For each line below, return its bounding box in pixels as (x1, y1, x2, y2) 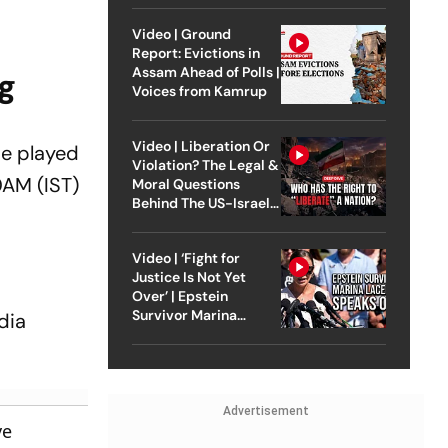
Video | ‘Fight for (131, 248, 240, 267)
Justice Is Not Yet (131, 267, 246, 286)
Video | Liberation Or (131, 136, 270, 155)
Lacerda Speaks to (131, 324, 255, 343)
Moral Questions (131, 174, 240, 193)
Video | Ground (131, 24, 231, 43)
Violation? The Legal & (131, 155, 279, 174)
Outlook (131, 343, 185, 362)
